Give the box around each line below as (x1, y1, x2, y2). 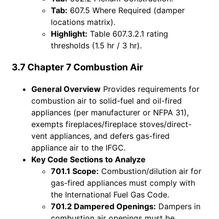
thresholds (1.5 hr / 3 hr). (51, 40, 142, 50)
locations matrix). (51, 17, 115, 27)
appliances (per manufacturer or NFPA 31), (31, 108, 189, 118)
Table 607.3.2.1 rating (88, 28, 168, 39)
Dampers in (156, 201, 200, 212)
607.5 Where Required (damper (67, 5, 185, 15)
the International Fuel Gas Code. (51, 190, 169, 200)
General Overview (31, 84, 101, 94)
